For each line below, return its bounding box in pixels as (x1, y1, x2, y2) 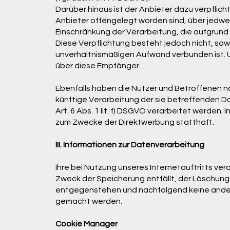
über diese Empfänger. (55, 61, 141, 70)
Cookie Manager (55, 219, 118, 228)
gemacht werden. (55, 197, 122, 205)
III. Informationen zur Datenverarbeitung (55, 140, 204, 149)
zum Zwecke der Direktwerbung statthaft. (55, 118, 214, 126)
